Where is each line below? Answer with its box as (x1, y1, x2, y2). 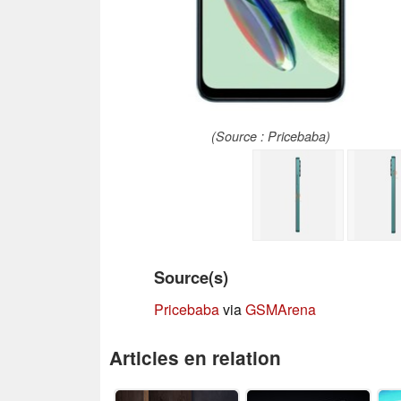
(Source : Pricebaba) (211, 126, 331, 145)
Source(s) (154, 264, 228, 289)
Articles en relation (109, 344, 281, 371)
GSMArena (245, 298, 316, 320)
